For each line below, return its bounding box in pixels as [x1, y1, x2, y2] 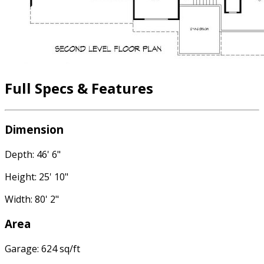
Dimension [5, 121, 64, 137]
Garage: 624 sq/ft [5, 242, 80, 256]
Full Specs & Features [5, 78, 153, 98]
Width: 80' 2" [5, 192, 59, 206]
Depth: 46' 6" [5, 147, 61, 161]
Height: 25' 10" [5, 170, 68, 183]
